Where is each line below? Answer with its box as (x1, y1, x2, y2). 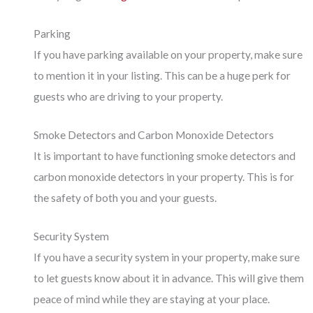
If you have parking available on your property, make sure (34, 48, 303, 61)
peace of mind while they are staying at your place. (34, 292, 270, 305)
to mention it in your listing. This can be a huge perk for (34, 69, 291, 82)
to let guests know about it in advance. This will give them (34, 271, 305, 284)
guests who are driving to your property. (34, 90, 224, 103)
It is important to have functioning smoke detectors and (34, 149, 296, 162)
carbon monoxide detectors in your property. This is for (34, 170, 295, 183)
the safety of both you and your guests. (34, 191, 217, 204)
